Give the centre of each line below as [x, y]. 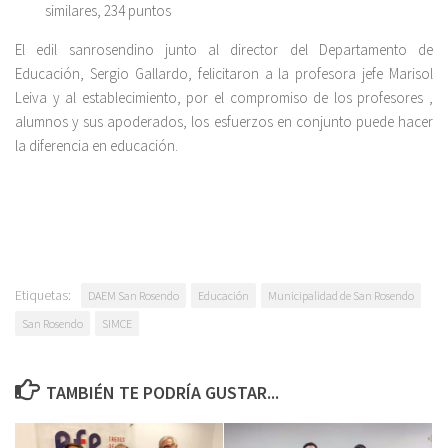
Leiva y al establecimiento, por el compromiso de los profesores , [224, 97]
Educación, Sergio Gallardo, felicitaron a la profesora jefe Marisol [224, 73]
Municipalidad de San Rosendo [341, 295]
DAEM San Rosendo [133, 295]
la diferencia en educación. [96, 145]
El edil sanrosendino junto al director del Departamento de [224, 49]
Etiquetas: [43, 294]
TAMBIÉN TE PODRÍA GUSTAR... [162, 392]
